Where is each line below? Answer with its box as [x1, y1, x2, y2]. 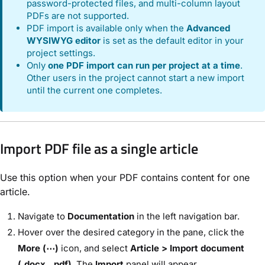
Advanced [186, 22, 231, 34]
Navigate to [18, 211, 67, 222]
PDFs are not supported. [27, 10, 130, 22]
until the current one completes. [27, 85, 163, 96]
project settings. [27, 47, 96, 59]
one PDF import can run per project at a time [48, 60, 241, 72]
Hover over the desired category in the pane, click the [18, 227, 244, 238]
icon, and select [59, 243, 130, 254]
